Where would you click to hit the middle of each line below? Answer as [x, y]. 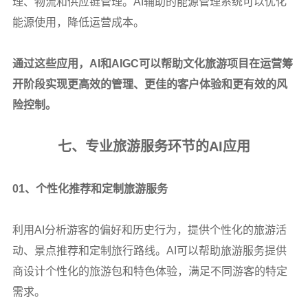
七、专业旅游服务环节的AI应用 [154, 146]
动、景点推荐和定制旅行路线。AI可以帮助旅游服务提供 [149, 250]
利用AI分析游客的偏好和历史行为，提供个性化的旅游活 [149, 230]
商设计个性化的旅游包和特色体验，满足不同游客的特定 [150, 271]
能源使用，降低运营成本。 [78, 22]
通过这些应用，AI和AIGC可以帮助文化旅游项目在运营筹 [152, 63]
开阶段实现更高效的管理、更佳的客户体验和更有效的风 [150, 84]
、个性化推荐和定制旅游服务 [96, 188]
